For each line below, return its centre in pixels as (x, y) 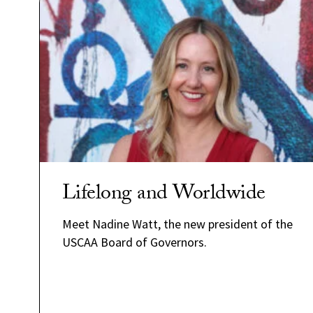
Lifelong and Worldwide (163, 195)
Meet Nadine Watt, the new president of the (177, 224)
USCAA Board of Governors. (134, 242)
